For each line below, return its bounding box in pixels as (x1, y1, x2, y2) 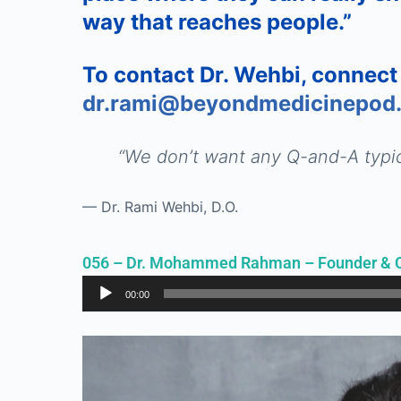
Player (81, 302, 124, 320)
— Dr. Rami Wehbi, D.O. (82, 198, 238, 216)
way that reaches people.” (82, 9, 352, 35)
